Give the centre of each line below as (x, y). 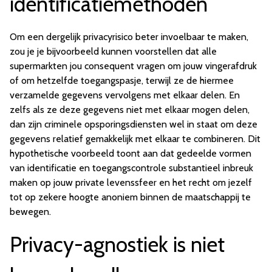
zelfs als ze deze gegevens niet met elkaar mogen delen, (130, 110)
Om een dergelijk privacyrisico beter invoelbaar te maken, (129, 37)
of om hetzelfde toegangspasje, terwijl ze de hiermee (122, 81)
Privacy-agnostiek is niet (117, 245)
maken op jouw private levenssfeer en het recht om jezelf (131, 183)
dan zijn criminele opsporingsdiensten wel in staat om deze (134, 124)
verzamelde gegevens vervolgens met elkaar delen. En (125, 95)
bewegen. (30, 212)
